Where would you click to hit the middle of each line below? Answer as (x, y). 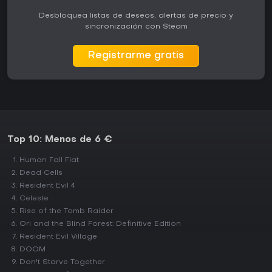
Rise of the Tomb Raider (66, 211)
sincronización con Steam (136, 27)
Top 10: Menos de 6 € (60, 140)
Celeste (34, 199)
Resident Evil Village (58, 237)
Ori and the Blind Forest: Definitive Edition (100, 224)
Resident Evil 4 (47, 186)
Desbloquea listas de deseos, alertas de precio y (136, 16)
